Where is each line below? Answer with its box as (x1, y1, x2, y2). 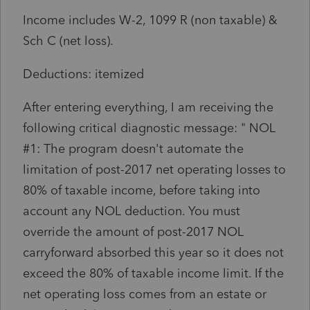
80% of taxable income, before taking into (23, 182, 260, 198)
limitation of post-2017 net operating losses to (23, 161, 286, 177)
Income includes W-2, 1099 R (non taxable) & (23, 12, 277, 28)
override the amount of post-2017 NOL (23, 224, 244, 239)
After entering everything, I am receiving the (23, 99, 273, 115)
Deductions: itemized (23, 66, 144, 82)
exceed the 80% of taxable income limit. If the (23, 265, 284, 281)
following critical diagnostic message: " (23, 120, 249, 136)
